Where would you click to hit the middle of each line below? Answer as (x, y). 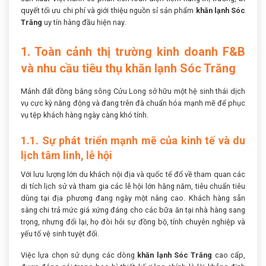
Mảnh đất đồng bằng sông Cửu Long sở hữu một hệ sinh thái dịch (133, 91)
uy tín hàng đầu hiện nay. (84, 22)
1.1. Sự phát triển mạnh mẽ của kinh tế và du (133, 140)
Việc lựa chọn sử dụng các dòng (79, 255)
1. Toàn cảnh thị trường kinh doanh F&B (133, 51)
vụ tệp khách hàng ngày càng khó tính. (85, 115)
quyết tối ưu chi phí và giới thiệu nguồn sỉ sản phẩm (108, 10)
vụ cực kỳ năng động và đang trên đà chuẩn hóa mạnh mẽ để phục (133, 103)
